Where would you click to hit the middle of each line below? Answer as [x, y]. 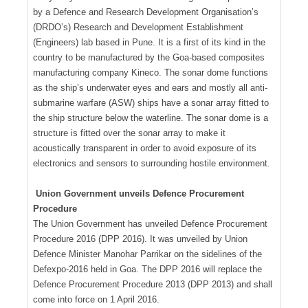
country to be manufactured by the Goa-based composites [149, 57]
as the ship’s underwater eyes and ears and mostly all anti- [150, 87]
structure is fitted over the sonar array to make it [129, 133]
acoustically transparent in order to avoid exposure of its [145, 148]
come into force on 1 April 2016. [96, 299]
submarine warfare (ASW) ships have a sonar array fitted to [151, 102]
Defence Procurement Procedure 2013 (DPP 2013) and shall [153, 284]
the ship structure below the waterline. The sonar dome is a [151, 118]
